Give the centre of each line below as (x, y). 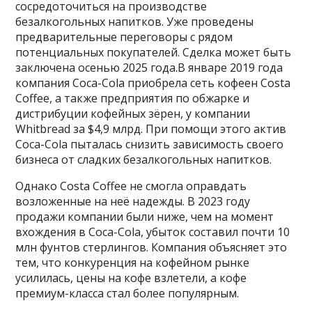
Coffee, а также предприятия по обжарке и (133, 99)
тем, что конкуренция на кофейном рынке (133, 263)
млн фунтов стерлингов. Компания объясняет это (151, 248)
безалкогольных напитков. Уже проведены (135, 22)
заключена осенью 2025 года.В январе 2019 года (149, 68)
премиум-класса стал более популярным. (127, 294)
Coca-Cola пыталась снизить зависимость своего (150, 145)
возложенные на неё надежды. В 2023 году (133, 202)
